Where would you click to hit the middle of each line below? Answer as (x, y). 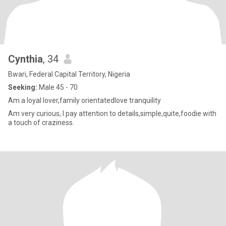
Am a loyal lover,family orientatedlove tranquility (84, 100)
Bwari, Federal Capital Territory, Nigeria (69, 74)
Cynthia (25, 59)
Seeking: (23, 87)
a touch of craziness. (41, 123)
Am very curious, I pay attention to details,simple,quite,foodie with (112, 114)
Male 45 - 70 (58, 87)
